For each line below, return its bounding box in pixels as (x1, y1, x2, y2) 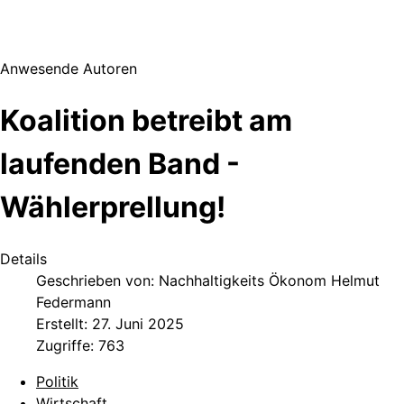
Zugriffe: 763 (36, 336, 124, 355)
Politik (36, 372, 78, 391)
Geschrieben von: (36, 271, 159, 290)
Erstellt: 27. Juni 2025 (36, 315, 184, 334)
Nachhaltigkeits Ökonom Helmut (159, 271, 380, 290)
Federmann (36, 293, 111, 312)
